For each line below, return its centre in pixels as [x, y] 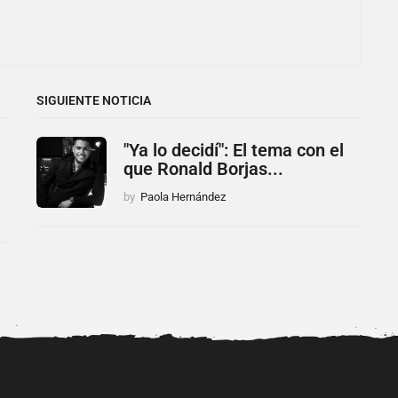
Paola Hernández [183, 196]
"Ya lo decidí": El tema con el [233, 150]
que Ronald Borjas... [203, 168]
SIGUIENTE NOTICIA [93, 100]
